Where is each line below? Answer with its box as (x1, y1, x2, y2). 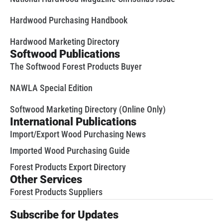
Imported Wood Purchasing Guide (10, 145, 130, 156)
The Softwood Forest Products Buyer (10, 61, 142, 72)
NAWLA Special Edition (10, 83, 93, 94)
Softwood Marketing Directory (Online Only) (10, 104, 166, 115)
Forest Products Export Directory (10, 162, 126, 173)
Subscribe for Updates (10, 209, 118, 222)
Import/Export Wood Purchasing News (10, 129, 146, 140)
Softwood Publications (10, 48, 120, 61)
